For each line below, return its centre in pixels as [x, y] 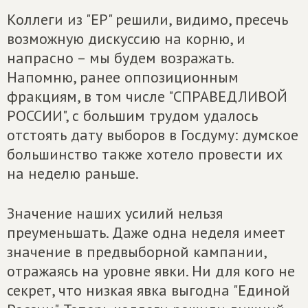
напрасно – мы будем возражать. [120, 58]
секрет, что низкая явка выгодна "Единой [148, 290]
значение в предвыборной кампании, [136, 252]
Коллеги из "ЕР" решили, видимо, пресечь [147, 19]
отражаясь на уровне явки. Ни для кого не [151, 271]
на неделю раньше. [73, 173]
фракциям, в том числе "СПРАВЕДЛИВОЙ [147, 96]
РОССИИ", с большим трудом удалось [132, 115]
